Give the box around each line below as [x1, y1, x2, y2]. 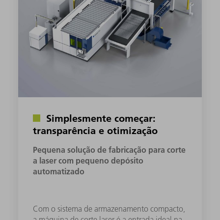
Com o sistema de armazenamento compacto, [33, 204, 186, 214]
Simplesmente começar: [43, 111, 156, 125]
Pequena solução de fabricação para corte [33, 144, 186, 155]
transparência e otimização [33, 124, 158, 137]
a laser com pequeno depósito [33, 155, 144, 166]
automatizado [33, 166, 85, 177]
